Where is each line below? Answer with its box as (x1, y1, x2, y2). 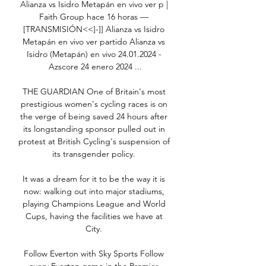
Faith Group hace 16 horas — (39, 11, 148, 23)
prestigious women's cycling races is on (20, 99, 167, 110)
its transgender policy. (52, 148, 138, 160)
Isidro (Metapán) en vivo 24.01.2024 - (26, 49, 161, 60)
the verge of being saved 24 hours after (20, 111, 167, 122)
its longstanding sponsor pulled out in (23, 123, 165, 135)
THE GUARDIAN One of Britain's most (22, 86, 166, 97)
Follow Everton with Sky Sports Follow (24, 248, 164, 259)
